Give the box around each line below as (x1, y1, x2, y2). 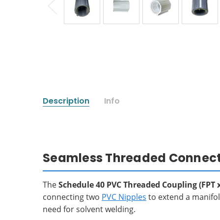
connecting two (43, 191, 102, 202)
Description (43, 95, 89, 107)
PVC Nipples (102, 191, 146, 202)
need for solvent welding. (43, 203, 136, 215)
